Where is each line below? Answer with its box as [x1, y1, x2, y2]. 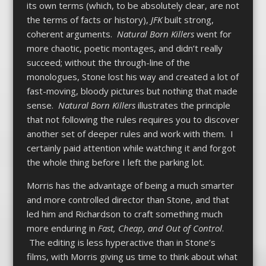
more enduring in [26, 222, 98, 235]
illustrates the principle [135, 99, 230, 112]
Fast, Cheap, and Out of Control [97, 222, 222, 235]
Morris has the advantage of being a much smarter [26, 179, 234, 192]
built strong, [161, 14, 214, 26]
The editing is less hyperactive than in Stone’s [26, 236, 216, 249]
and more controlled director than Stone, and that [26, 194, 229, 206]
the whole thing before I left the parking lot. [26, 156, 204, 169]
